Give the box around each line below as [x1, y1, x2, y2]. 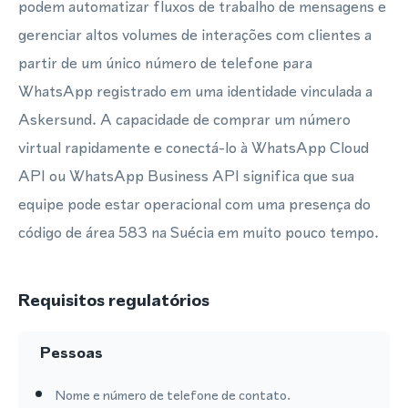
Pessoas [40, 342, 103, 363]
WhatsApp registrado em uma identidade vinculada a [18, 80, 372, 102]
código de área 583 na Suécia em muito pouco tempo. [18, 221, 379, 243]
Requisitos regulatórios [18, 288, 209, 312]
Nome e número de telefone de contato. [55, 385, 291, 404]
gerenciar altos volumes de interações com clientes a [18, 24, 372, 46]
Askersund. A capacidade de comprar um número [18, 108, 351, 130]
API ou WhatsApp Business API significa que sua [18, 165, 354, 187]
